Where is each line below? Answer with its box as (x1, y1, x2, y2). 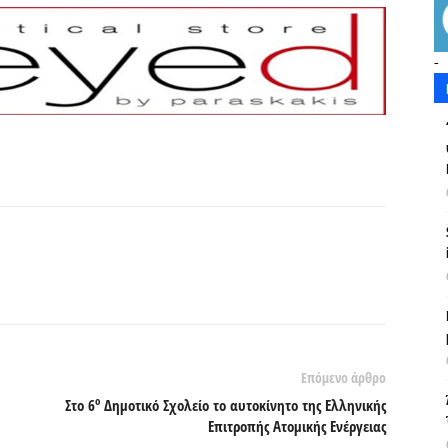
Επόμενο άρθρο (301, 368, 386, 387)
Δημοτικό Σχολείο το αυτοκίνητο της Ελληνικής (100, 395, 386, 415)
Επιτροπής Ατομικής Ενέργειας (208, 416, 386, 436)
